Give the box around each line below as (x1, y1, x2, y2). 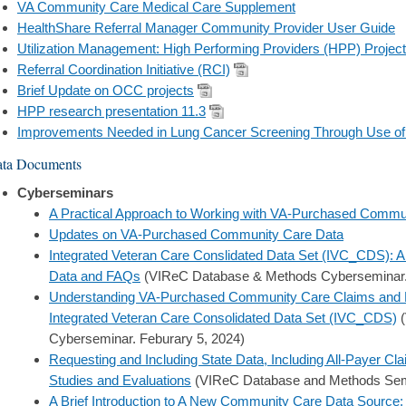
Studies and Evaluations (49, 372, 191, 388)
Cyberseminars (17, 184, 113, 200)
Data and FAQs (49, 267, 140, 284)
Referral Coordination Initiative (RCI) (17, 62, 230, 77)
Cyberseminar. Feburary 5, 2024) (49, 330, 245, 346)
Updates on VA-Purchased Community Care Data (49, 226, 343, 242)
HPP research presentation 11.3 (17, 103, 206, 119)
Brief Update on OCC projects (17, 82, 194, 98)
